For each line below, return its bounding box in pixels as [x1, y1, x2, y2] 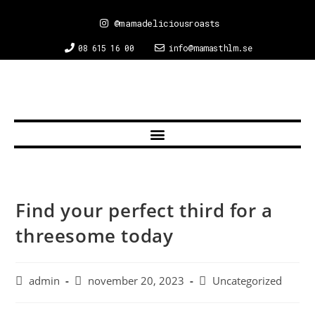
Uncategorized [212, 274, 283, 288]
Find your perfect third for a [15, 198, 273, 223]
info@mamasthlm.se [169, 42, 252, 53]
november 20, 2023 [88, 274, 185, 288]
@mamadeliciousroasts [113, 17, 219, 30]
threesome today [15, 223, 174, 248]
